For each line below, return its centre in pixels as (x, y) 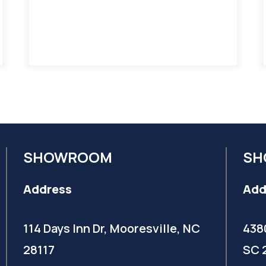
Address (47, 189)
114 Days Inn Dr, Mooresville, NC (112, 228)
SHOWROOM (68, 157)
